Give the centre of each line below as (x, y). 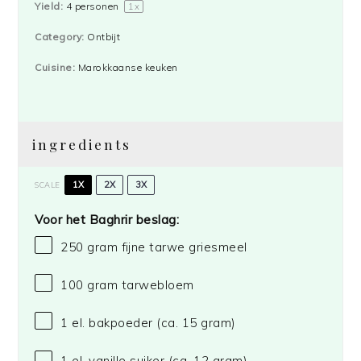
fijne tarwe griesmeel (183, 247)
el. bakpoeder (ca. (125, 323)
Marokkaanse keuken (128, 68)
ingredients (82, 145)
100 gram (89, 285)
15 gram (207, 323)
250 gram (89, 247)
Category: (60, 37)
